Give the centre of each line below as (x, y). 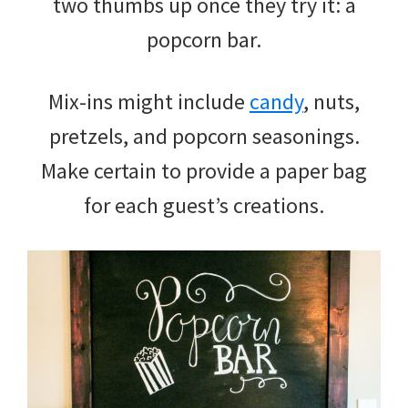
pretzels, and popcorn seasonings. (204, 136)
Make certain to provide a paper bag (204, 170)
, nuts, (331, 101)
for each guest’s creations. (204, 205)
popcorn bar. (204, 39)
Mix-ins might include (149, 101)
